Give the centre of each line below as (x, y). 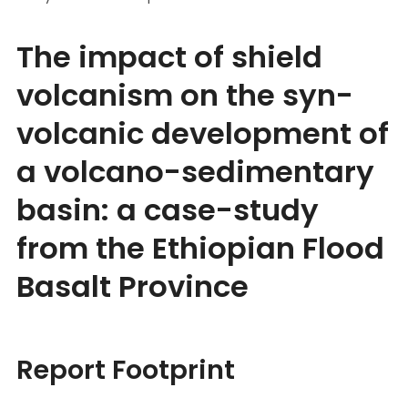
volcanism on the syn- (185, 95)
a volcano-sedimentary (195, 171)
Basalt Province (133, 286)
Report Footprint (126, 369)
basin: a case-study (168, 209)
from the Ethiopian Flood (200, 248)
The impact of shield (169, 56)
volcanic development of (203, 133)
